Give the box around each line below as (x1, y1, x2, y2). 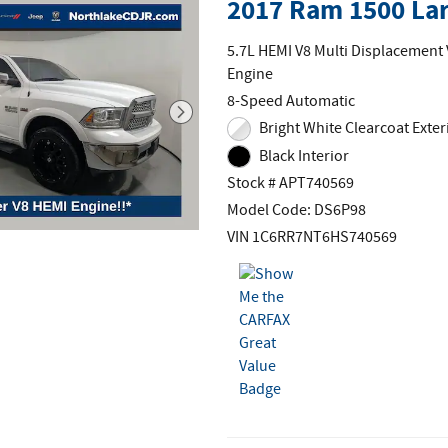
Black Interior (258, 145, 349, 167)
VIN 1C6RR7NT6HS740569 (227, 227, 398, 249)
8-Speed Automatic (227, 91, 356, 113)
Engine (227, 64, 274, 86)
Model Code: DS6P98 (227, 200, 367, 222)
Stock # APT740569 (227, 173, 355, 195)
